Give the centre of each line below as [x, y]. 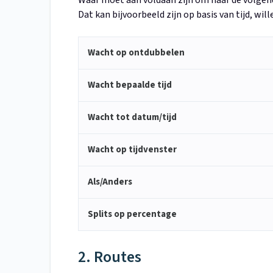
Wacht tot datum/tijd [132, 118]
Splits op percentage [132, 214]
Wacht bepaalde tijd [130, 85]
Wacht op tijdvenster [132, 150]
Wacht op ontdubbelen [136, 53]
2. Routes [110, 257]
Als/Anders [110, 182]
